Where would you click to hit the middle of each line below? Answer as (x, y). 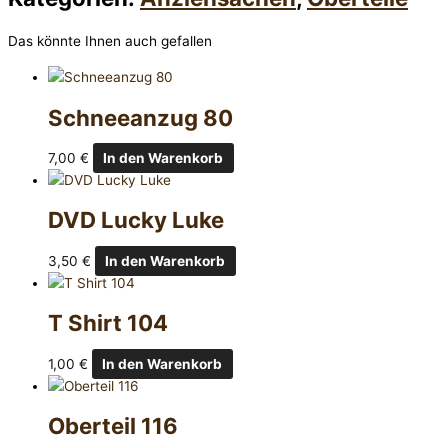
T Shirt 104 (108, 323)
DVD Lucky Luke (136, 220)
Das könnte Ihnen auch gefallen (110, 41)
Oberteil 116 (113, 426)
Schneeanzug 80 (140, 117)
